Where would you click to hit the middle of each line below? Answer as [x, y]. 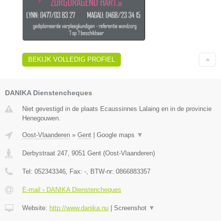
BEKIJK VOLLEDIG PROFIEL [72, 60]
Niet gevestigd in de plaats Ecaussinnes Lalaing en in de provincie [117, 109]
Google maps [117, 135]
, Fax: [75, 172]
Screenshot [131, 208]
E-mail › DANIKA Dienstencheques [72, 190]
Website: [36, 208]
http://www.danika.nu [79, 208]
